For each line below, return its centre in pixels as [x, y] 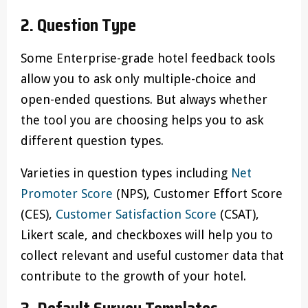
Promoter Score [67, 194]
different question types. [94, 141]
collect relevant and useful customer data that [152, 256]
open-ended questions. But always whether [144, 100]
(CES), [38, 214]
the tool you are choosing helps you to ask [142, 120]
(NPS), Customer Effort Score [198, 194]
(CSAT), [238, 214]
